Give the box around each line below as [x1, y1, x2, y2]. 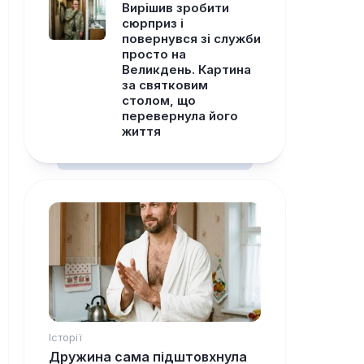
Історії [49, 331, 82, 344]
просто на [122, 46, 186, 62]
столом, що [122, 93, 196, 108]
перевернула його [122, 108, 238, 123]
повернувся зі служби [122, 31, 261, 46]
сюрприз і [122, 15, 184, 31]
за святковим [122, 77, 208, 93]
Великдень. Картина [122, 62, 251, 77]
